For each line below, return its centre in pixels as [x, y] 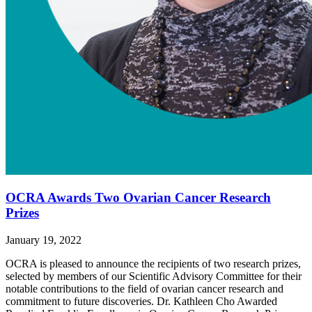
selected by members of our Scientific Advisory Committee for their [154, 276]
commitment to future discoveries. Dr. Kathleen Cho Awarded [141, 302]
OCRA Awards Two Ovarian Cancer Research [138, 198]
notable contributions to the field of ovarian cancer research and [145, 289]
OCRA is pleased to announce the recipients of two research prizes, [153, 264]
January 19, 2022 [44, 240]
